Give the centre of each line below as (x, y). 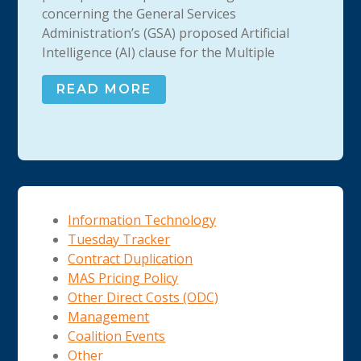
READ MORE (104, 89)
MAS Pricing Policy (123, 278)
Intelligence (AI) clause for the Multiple (159, 53)
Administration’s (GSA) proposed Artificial (166, 33)
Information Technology (142, 220)
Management (109, 317)
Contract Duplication (131, 259)
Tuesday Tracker (119, 240)
